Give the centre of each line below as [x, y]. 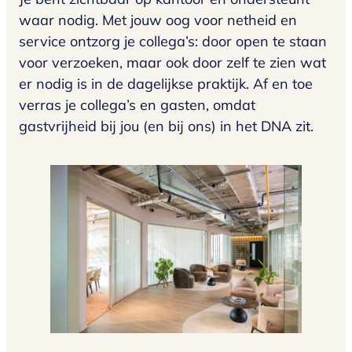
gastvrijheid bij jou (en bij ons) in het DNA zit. [166, 126]
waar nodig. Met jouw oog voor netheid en [158, 20]
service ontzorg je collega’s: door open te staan [173, 42]
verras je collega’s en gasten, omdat [137, 105]
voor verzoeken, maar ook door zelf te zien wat [172, 63]
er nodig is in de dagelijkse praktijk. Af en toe [166, 84]
